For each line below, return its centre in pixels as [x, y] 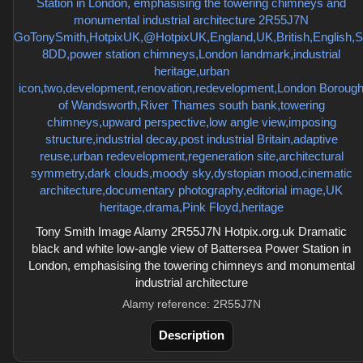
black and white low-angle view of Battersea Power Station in [191, 248]
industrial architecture [191, 282]
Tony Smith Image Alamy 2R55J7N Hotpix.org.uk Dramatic [191, 231]
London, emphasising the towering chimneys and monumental [191, 265]
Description [191, 335]
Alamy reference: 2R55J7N [191, 304]
